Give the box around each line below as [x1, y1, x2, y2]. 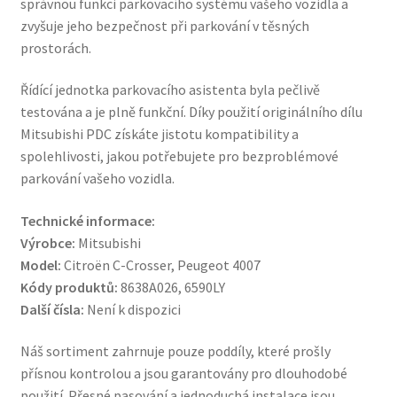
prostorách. [19, 38, 91, 57]
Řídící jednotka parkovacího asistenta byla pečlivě [19, 81, 320, 99]
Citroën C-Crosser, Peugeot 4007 [60, 255, 261, 274]
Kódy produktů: [19, 277, 118, 296]
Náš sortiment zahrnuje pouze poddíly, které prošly [19, 342, 331, 361]
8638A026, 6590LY [117, 277, 225, 296]
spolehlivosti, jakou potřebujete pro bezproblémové [19, 147, 339, 166]
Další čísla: [19, 300, 84, 318]
